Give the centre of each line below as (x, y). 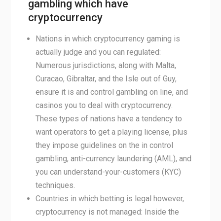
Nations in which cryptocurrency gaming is (108, 39)
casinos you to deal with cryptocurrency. (104, 105)
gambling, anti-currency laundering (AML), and (113, 159)
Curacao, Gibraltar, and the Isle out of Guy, (106, 79)
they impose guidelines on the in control (104, 145)
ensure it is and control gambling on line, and (111, 92)
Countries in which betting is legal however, (110, 199)
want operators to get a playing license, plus (111, 132)
